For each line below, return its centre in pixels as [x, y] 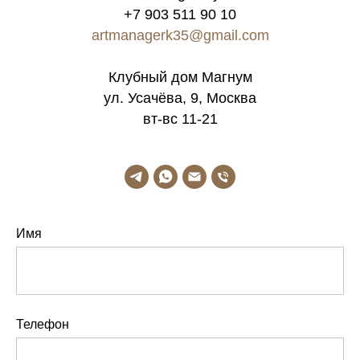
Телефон [43, 324]
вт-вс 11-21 [180, 119]
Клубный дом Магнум [180, 77]
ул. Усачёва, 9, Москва [180, 98]
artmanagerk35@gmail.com [180, 35]
